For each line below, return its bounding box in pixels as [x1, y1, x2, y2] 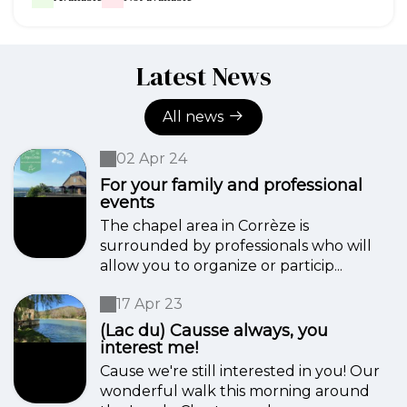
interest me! [100, 338, 198, 358]
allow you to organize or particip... [100, 257, 342, 274]
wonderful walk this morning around [100, 382, 370, 400]
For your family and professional [100, 175, 362, 195]
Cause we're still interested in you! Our [100, 362, 380, 380]
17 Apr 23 [116, 295, 183, 313]
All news [163, 108, 223, 125]
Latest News [135, 59, 272, 94]
